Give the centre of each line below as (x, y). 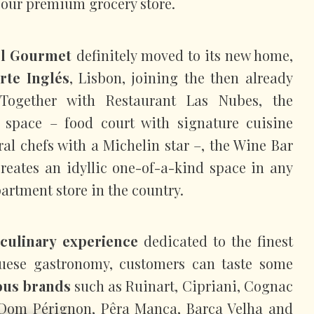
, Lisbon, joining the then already (181, 77)
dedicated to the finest (215, 241)
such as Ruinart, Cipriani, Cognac (182, 286)
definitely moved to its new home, (183, 55)
